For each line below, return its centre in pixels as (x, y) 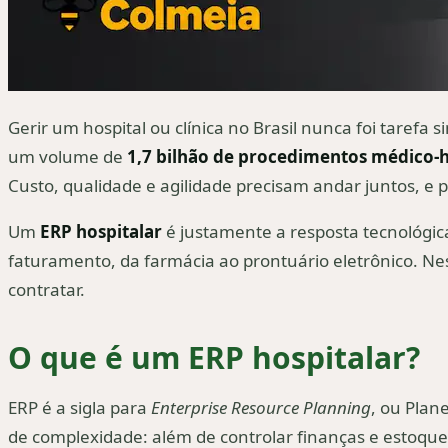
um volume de (67, 156)
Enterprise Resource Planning (261, 407)
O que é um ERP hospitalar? (214, 357)
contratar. (46, 289)
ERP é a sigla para (79, 407)
